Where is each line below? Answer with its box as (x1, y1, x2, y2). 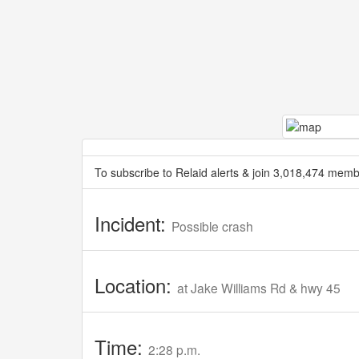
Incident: (95, 208, 171, 237)
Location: (95, 270, 177, 299)
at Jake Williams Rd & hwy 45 (177, 278, 341, 296)
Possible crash (171, 216, 253, 235)
